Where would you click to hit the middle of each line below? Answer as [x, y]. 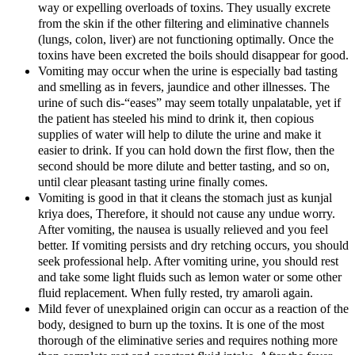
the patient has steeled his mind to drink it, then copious [176, 118]
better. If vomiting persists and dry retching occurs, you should [193, 245]
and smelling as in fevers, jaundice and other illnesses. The [184, 87]
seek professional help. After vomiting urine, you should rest [188, 261]
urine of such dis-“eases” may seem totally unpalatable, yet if [189, 103]
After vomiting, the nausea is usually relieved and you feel [183, 229]
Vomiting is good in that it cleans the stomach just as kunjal [185, 198]
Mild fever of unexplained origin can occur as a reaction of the [193, 309]
